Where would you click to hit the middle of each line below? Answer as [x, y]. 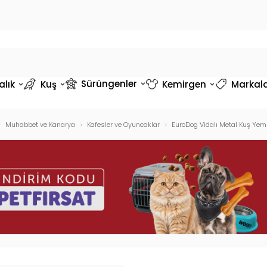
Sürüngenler [109, 83]
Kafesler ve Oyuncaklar [123, 125]
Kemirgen [184, 84]
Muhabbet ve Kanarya [40, 125]
